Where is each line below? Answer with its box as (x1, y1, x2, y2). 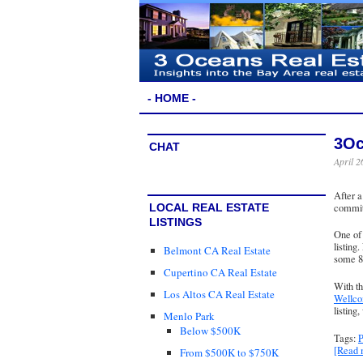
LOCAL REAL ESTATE (149, 201, 269, 215)
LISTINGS (149, 216, 202, 229)
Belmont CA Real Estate (164, 242, 271, 258)
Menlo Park (164, 309, 215, 324)
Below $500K (180, 323, 241, 339)
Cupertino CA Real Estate (164, 265, 277, 280)
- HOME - (147, 91, 196, 105)
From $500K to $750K (180, 345, 279, 361)
